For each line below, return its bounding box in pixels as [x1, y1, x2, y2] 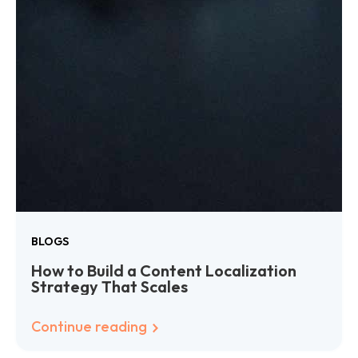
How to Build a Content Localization [31, 260, 297, 280]
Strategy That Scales [31, 276, 189, 296]
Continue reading [31, 316, 151, 336]
